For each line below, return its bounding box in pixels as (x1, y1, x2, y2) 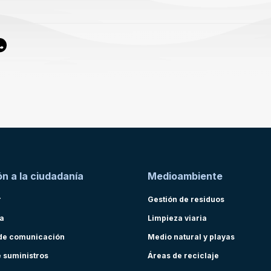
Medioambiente (148, 170, 223, 182)
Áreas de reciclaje (148, 251, 219, 260)
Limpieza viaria (148, 214, 207, 223)
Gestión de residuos (148, 195, 224, 204)
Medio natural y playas (148, 232, 235, 241)
